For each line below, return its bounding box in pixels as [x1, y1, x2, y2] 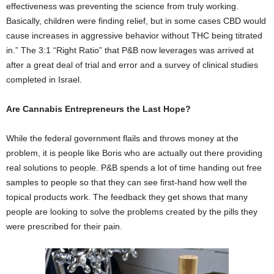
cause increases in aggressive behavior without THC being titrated [6, 31, 262, 41]
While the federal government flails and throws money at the [6, 133, 239, 144]
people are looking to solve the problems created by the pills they [6, 207, 257, 217]
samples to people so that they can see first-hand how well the [6, 177, 247, 188]
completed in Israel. [6, 75, 82, 85]
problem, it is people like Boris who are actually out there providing [6, 148, 262, 158]
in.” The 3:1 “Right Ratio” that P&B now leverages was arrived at [6, 45, 254, 56]
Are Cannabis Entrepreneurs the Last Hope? [6, 104, 191, 114]
